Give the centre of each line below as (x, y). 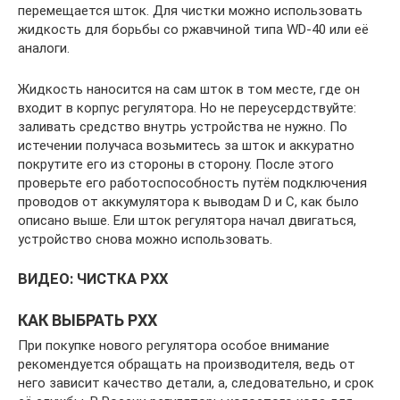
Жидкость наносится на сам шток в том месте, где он (189, 89)
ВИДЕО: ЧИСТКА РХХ (93, 279)
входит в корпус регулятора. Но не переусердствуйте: (187, 108)
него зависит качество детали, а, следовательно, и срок (196, 383)
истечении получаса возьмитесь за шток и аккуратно (186, 146)
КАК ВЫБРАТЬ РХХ (87, 320)
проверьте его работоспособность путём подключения (192, 183)
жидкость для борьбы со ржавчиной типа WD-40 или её (193, 29)
